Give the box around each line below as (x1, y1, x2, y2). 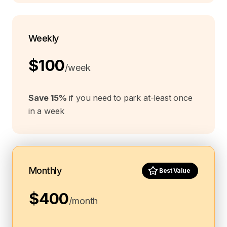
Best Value (159, 167, 190, 175)
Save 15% (28, 93, 67, 103)
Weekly (28, 33, 59, 44)
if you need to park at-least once (66, 93, 193, 103)
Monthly (29, 165, 62, 176)
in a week (28, 106, 64, 117)
